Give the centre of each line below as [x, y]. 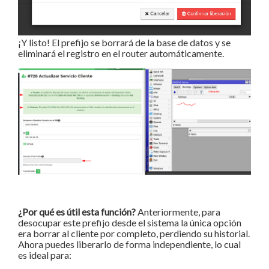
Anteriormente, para [178, 212]
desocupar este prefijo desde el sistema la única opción [130, 223]
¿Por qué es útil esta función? [77, 212]
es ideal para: [45, 255]
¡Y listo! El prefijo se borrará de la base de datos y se [124, 43]
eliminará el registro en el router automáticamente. [121, 53]
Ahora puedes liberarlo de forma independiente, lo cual [129, 244]
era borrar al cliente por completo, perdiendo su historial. [134, 234]
